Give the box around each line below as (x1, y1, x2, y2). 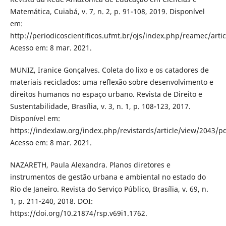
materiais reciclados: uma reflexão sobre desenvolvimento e (10, 77, 213, 87)
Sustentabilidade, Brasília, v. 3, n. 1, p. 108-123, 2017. (10, 101, 191, 111)
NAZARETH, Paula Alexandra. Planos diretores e (10, 160, 171, 170)
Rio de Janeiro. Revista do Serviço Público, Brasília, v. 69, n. (10, 184, 208, 194)
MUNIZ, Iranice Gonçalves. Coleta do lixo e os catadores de (10, 65, 209, 75)
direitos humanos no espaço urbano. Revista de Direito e (10, 89, 202, 99)
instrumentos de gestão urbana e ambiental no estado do (10, 172, 206, 182)
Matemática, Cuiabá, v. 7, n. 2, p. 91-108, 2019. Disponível (10, 7, 205, 17)
